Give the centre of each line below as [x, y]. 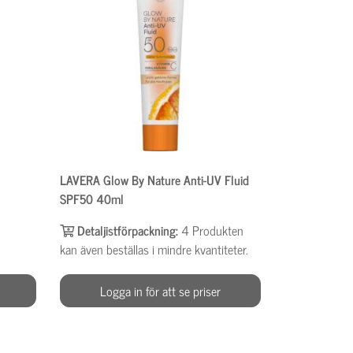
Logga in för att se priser [160, 290]
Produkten [217, 230]
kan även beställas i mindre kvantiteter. [154, 249]
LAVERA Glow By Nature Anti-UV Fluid [154, 179]
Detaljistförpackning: [127, 230]
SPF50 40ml [91, 198]
